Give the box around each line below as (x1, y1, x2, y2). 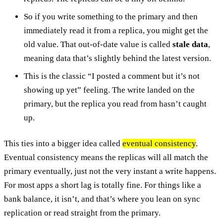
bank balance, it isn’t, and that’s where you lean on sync (4, 194, 200, 204)
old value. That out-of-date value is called (24, 39, 172, 49)
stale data (172, 39, 208, 49)
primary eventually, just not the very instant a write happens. (4, 166, 216, 176)
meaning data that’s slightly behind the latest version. (24, 53, 211, 63)
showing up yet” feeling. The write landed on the (24, 85, 195, 95)
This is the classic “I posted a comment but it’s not (24, 71, 200, 81)
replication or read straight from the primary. (4, 208, 161, 218)
